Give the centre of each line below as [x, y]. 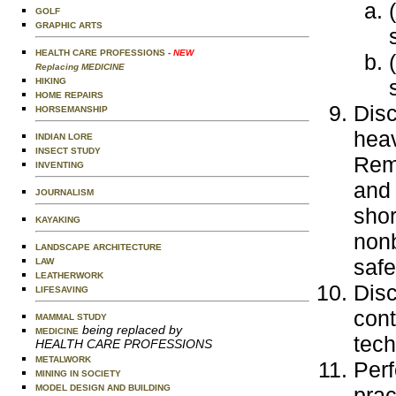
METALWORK [63, 359]
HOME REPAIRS [69, 95]
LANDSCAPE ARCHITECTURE [99, 247]
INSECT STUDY [68, 151]
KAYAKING [58, 220]
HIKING [51, 81]
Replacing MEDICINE [80, 67]
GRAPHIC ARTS [69, 25]
